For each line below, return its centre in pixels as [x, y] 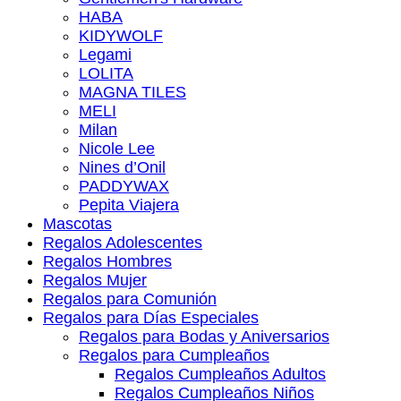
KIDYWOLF [121, 35]
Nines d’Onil [122, 167]
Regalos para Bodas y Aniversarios [204, 336]
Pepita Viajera [129, 205]
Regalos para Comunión [130, 299]
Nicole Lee [117, 148]
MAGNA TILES [132, 92]
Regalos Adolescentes [123, 242]
